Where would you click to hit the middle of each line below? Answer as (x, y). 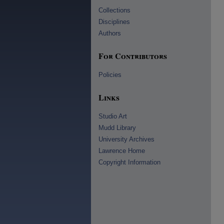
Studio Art (113, 116)
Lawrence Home (122, 151)
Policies (110, 75)
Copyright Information (129, 162)
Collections (114, 10)
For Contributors (133, 56)
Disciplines (114, 22)
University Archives (126, 139)
